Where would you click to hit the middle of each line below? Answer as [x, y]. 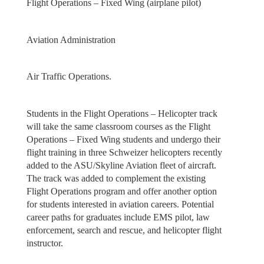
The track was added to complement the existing [116, 178]
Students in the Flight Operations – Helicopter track [122, 113]
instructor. [44, 243]
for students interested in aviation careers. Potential [120, 204]
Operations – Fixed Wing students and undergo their [123, 139]
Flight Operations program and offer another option [121, 191]
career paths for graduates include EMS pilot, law [118, 217]
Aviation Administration [71, 39]
